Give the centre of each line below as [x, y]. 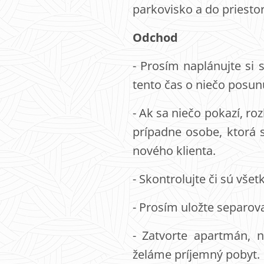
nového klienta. [174, 151]
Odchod [155, 37]
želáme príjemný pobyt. [196, 254]
